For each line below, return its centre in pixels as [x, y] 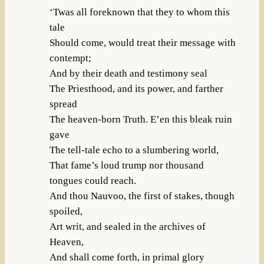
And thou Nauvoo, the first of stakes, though [142, 196]
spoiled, [66, 212]
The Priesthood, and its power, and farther [136, 89]
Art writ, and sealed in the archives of [127, 227]
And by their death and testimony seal [128, 74]
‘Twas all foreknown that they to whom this [139, 12]
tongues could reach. [93, 181]
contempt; [70, 58]
